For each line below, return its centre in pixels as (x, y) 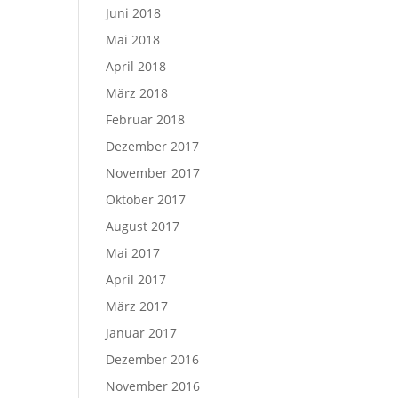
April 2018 (136, 66)
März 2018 (137, 93)
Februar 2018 (146, 119)
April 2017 (136, 279)
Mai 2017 (133, 253)
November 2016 (153, 386)
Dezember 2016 (153, 359)
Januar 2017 (142, 333)
